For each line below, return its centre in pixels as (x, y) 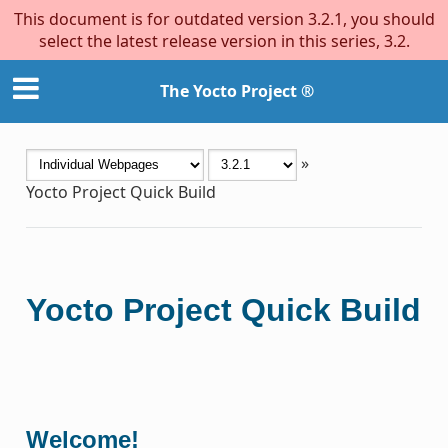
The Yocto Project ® (237, 91)
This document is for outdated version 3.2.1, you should (224, 19)
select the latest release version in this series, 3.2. (224, 41)
